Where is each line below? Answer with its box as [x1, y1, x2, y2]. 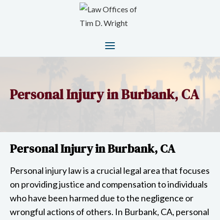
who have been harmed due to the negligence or [10, 192, 193, 203]
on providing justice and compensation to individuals [10, 178, 208, 190]
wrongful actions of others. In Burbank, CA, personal [10, 206, 209, 217]
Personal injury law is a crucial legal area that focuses [10, 165, 210, 176]
